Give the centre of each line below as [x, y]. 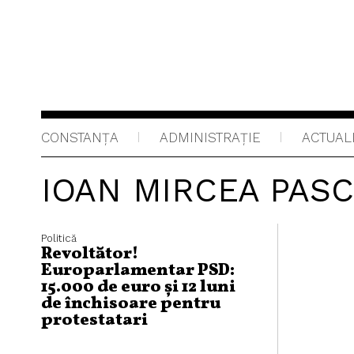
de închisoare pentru [131, 304]
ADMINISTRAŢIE [210, 137]
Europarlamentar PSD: [138, 271]
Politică [59, 238]
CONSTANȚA [80, 137]
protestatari [94, 320]
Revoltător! [90, 254]
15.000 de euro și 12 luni [138, 287]
